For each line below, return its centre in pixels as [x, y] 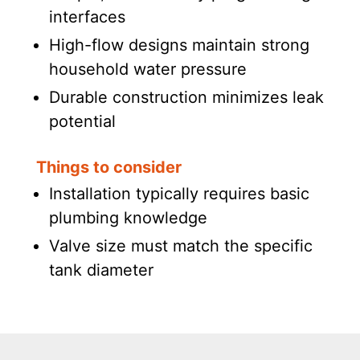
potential [82, 122]
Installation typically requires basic [179, 193]
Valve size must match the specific [180, 245]
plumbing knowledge [128, 217]
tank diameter [101, 270]
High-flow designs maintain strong [179, 45]
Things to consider [108, 168]
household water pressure [147, 70]
